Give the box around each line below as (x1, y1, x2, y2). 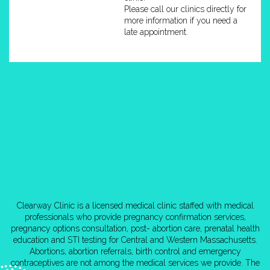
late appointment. (124, 27, 188, 37)
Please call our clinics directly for (124, 4, 246, 14)
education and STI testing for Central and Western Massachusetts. (13, 234, 257, 245)
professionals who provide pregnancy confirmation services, (24, 212, 246, 222)
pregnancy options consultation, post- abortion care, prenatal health (10, 223, 260, 233)
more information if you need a (124, 15, 237, 25)
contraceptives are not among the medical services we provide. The (10, 257, 260, 268)
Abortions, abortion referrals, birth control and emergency (29, 246, 241, 256)
